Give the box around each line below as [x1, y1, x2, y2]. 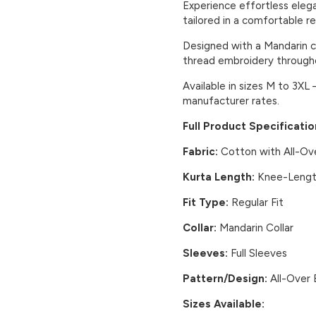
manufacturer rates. [183, 94, 279, 107]
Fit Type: [183, 195, 229, 209]
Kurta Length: [183, 170, 255, 183]
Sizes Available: [183, 297, 265, 310]
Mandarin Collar [217, 221, 293, 234]
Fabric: [183, 145, 218, 158]
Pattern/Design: [183, 272, 267, 285]
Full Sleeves [228, 246, 287, 260]
